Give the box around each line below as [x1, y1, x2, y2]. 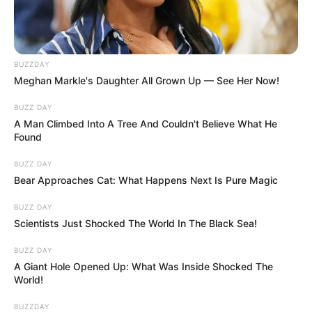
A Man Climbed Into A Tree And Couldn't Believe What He [14, 118, 277, 130]
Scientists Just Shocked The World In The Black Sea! [14, 217, 257, 230]
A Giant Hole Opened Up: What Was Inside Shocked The [14, 260, 273, 273]
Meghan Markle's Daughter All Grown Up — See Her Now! [14, 75, 279, 87]
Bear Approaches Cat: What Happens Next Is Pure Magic [14, 174, 278, 187]
